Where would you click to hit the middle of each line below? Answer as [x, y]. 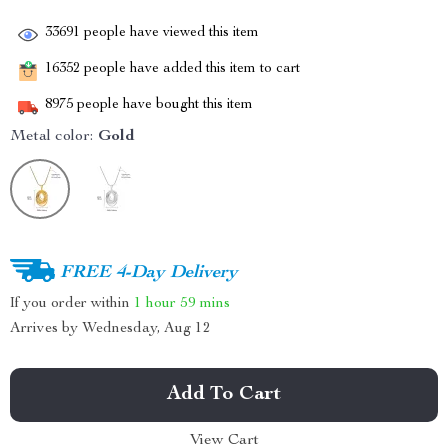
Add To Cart [224, 395]
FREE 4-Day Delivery [149, 272]
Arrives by [46, 328]
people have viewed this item [169, 33]
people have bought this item [163, 105]
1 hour [155, 303]
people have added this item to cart [190, 69]
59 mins [205, 303]
